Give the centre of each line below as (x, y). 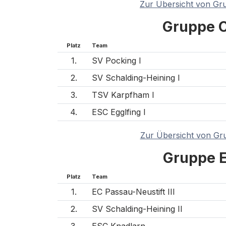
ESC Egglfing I (119, 112)
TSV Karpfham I (123, 95)
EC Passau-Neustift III (133, 191)
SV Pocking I (117, 60)
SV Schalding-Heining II (137, 209)
